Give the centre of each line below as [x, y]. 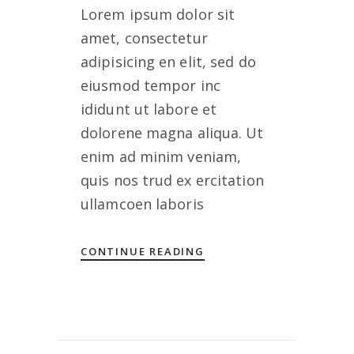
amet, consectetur [144, 38]
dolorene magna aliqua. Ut [172, 133]
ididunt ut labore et [149, 109]
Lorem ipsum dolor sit [158, 14]
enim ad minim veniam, [161, 156]
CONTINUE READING [143, 251]
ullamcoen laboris [142, 204]
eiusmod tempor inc [151, 85]
